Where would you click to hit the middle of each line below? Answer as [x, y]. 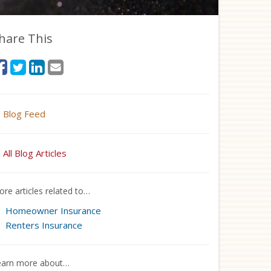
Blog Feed [24, 114]
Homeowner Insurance [53, 211]
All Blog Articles [35, 153]
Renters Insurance [44, 225]
